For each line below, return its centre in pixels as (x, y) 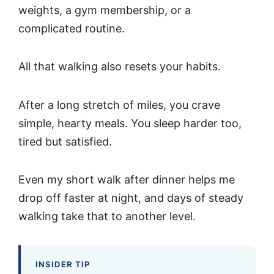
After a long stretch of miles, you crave (119, 105)
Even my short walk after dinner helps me (127, 180)
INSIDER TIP (63, 265)
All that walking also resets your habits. (120, 67)
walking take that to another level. (107, 217)
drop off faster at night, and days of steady (131, 198)
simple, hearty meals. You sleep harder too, (130, 123)
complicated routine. (72, 28)
